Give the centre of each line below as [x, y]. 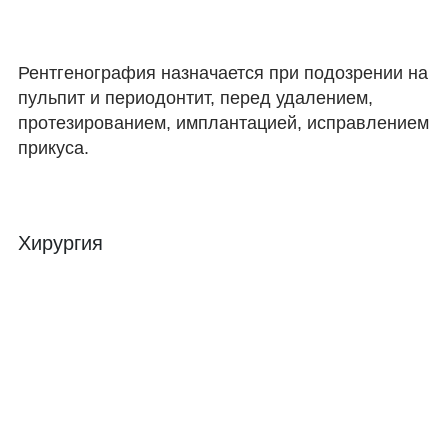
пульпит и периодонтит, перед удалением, [195, 98]
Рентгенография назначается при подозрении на [223, 73]
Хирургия [60, 242]
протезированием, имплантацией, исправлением [223, 123]
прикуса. [53, 148]
